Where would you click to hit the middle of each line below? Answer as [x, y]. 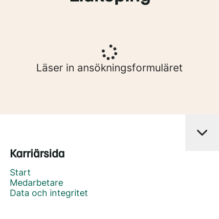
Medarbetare [36, 183]
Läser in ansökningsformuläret [109, 68]
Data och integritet [49, 193]
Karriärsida [37, 153]
